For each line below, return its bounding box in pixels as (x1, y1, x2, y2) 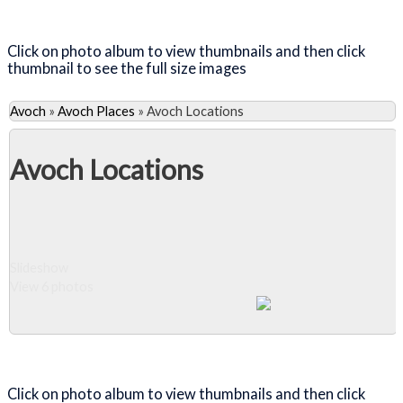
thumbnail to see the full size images (7, 58, 249, 76)
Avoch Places (58, 103, 135, 120)
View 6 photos (10, 278, 94, 294)
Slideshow (10, 259, 68, 275)
